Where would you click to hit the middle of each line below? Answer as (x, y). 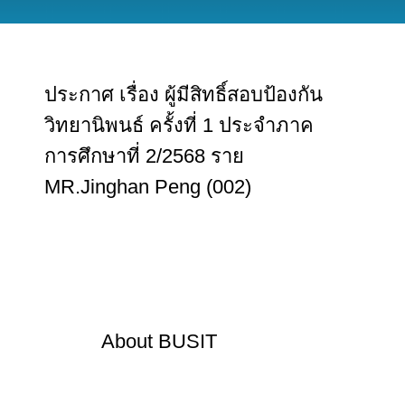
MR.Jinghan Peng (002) (147, 187)
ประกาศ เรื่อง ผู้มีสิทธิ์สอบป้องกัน (183, 94)
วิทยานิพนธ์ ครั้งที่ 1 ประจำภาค (179, 125)
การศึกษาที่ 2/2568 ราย (144, 156)
